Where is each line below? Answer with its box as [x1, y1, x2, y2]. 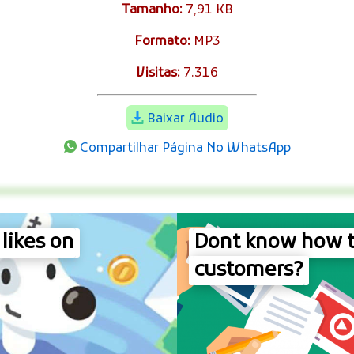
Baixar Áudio [146, 111, 224, 127]
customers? [194, 257, 303, 284]
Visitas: [136, 65, 180, 81]
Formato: [134, 33, 190, 50]
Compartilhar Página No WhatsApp [79, 140, 291, 156]
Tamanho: [121, 2, 183, 18]
